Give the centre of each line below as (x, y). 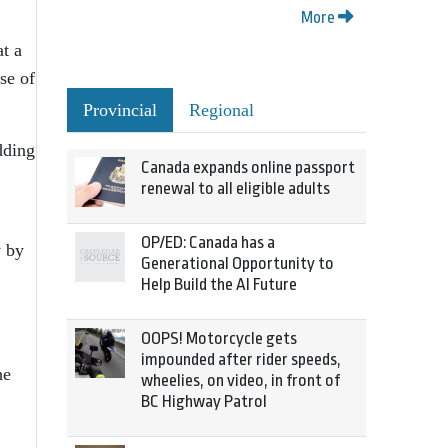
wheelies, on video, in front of (240, 380)
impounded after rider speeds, (241, 359)
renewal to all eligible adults (235, 188)
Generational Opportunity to (237, 263)
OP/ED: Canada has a (208, 242)
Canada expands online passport (248, 167)
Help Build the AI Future (219, 284)
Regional (221, 110)
